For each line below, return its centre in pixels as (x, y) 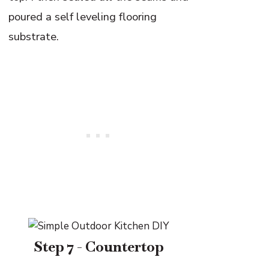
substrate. (34, 37)
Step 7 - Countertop (98, 246)
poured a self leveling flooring (83, 17)
